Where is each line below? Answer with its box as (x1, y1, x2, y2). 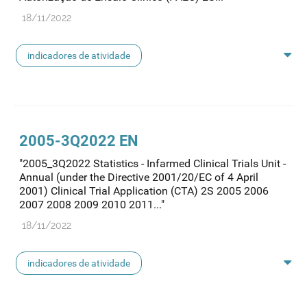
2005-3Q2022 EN (19, 132, 138, 150)
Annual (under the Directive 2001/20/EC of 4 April (19, 171, 258, 184)
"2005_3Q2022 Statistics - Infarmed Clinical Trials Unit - (19, 157, 286, 171)
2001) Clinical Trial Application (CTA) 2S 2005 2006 (19, 184, 269, 198)
